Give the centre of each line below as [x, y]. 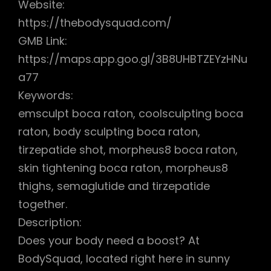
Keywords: [46, 95]
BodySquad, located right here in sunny [124, 258]
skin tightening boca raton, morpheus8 [123, 168]
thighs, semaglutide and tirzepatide [114, 186]
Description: [50, 222]
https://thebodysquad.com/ [95, 22]
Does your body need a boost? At [109, 240]
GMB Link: [43, 41]
